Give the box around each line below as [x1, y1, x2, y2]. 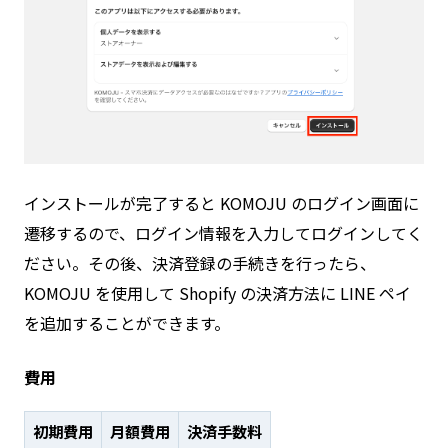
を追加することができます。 [24, 311, 230, 336]
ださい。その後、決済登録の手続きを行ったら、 [24, 251, 376, 276]
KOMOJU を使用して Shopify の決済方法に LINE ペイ [24, 281, 411, 306]
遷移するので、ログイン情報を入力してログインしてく [24, 221, 423, 246]
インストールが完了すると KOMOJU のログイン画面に [24, 191, 419, 216]
